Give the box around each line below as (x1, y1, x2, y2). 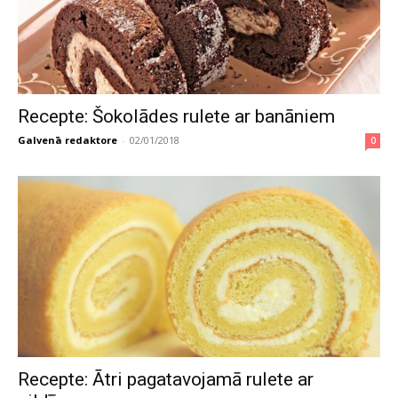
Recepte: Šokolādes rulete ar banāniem (18, 105, 335, 127)
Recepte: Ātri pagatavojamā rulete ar (18, 368, 314, 390)
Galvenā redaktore (18, 132, 117, 147)
